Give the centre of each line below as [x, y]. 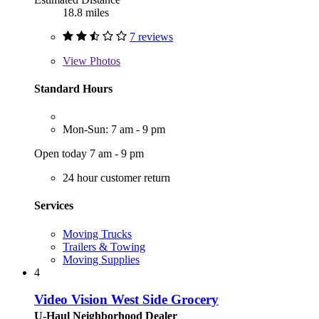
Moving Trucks [97, 234]
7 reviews [151, 36]
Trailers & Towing [104, 246]
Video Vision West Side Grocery [126, 300]
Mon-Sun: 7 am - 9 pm [114, 130]
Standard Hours [73, 88]
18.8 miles [86, 12]
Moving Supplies [101, 259]
